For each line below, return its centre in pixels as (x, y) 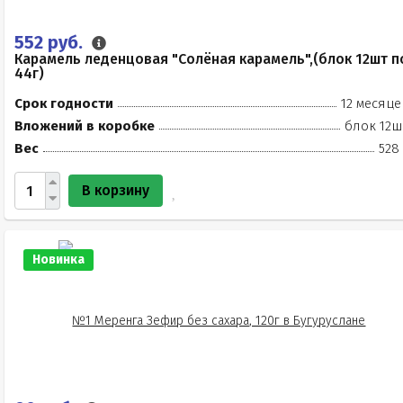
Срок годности (64, 103)
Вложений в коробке (85, 126)
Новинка (58, 260)
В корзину (116, 190)
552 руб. (51, 42)
